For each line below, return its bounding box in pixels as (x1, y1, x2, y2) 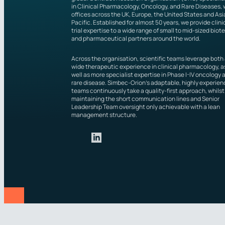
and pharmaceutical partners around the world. (71, 34, 201, 43)
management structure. (71, 110, 138, 119)
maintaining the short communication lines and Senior (71, 94, 220, 103)
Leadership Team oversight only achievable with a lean (71, 102, 220, 111)
